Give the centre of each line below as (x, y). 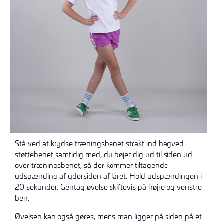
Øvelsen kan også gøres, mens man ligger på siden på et (108, 216)
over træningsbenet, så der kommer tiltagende (91, 165)
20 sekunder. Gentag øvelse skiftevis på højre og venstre (108, 187)
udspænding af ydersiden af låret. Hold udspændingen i (108, 176)
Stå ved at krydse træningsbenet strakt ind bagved (99, 143)
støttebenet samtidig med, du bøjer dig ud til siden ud (104, 154)
